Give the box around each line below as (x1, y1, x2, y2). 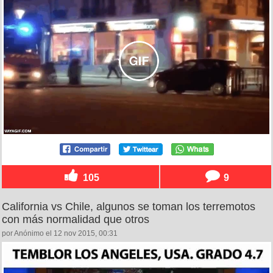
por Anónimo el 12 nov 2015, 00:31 (2, 229, 118, 238)
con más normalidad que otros (2, 213, 149, 226)
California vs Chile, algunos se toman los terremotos (2, 200, 255, 213)
